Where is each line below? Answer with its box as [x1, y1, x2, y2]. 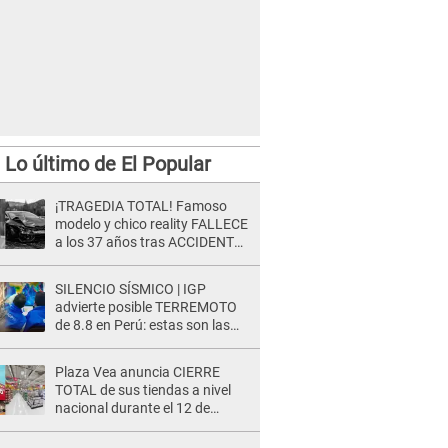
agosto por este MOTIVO [55, 418, 208, 434]
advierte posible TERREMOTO [55, 299, 237, 315]
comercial [55, 270, 115, 286]
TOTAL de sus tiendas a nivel [55, 382, 231, 398]
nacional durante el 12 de [55, 400, 210, 416]
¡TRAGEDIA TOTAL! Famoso [55, 198, 227, 214]
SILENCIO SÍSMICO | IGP [55, 281, 206, 297]
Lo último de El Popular [4, 152, 211, 176]
